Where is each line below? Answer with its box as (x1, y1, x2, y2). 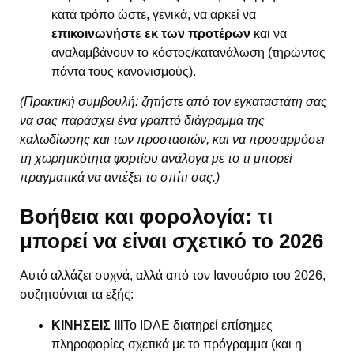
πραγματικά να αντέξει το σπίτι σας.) (20, 170, 220, 184)
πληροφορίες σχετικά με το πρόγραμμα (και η (51, 337, 302, 351)
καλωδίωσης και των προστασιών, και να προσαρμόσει (20, 132, 325, 146)
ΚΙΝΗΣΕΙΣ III (51, 318, 123, 332)
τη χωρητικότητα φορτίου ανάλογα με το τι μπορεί (20, 151, 292, 165)
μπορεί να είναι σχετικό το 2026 (20, 229, 323, 254)
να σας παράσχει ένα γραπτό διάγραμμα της (20, 113, 265, 127)
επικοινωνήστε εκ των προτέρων (51, 26, 250, 40)
